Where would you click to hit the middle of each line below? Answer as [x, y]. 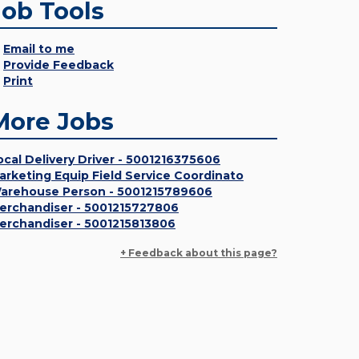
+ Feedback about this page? [199, 253]
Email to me [39, 49]
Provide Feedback [58, 65]
